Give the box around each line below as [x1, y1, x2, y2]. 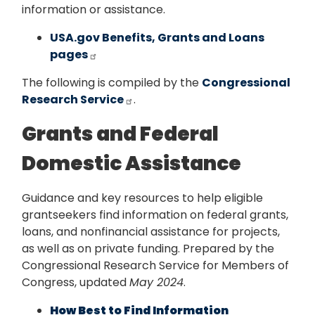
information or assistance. [22, 1, 165, 18]
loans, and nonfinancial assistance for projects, [22, 224, 280, 240]
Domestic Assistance [22, 150, 241, 178]
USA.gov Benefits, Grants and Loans [50, 30, 264, 46]
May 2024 [129, 274, 184, 291]
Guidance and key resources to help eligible [22, 190, 263, 207]
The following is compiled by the [22, 75, 202, 91]
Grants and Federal [22, 120, 219, 148]
